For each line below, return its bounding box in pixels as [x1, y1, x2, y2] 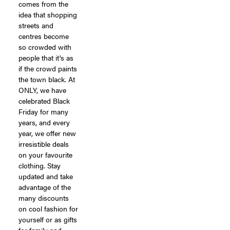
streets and [18, 20, 53, 30]
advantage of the [18, 181, 71, 192]
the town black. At [18, 73, 75, 84]
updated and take [18, 170, 73, 181]
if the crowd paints [18, 63, 77, 73]
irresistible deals [18, 138, 69, 149]
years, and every [18, 117, 70, 127]
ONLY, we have [18, 84, 66, 95]
